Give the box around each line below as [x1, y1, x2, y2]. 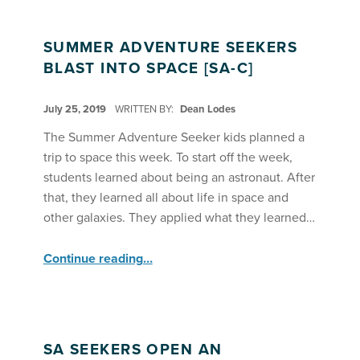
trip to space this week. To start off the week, [43, 149, 292, 166]
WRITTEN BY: [114, 103, 176, 117]
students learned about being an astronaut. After [43, 170, 315, 186]
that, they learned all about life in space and [43, 190, 288, 207]
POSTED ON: [43, 94, 61, 108]
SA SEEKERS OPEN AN [43, 340, 223, 358]
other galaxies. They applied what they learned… [43, 210, 315, 227]
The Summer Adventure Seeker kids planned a [43, 129, 305, 146]
